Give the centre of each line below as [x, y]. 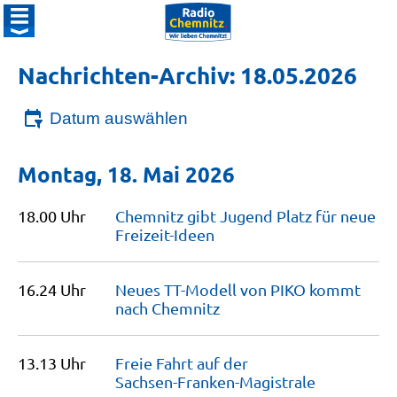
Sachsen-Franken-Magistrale [215, 381]
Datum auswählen [119, 118]
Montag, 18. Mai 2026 [126, 174]
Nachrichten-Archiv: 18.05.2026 [187, 75]
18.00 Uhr [52, 216]
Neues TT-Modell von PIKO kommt [238, 289]
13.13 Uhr [52, 363]
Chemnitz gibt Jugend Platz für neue [245, 216]
